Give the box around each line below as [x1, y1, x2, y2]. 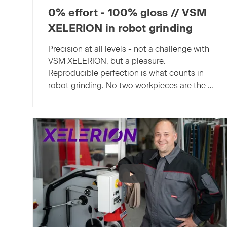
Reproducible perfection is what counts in [48, 68, 204, 79]
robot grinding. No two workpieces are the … [48, 81, 213, 91]
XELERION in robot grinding [48, 21, 193, 34]
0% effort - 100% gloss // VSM [48, 6, 207, 19]
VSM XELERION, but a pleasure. [48, 56, 166, 66]
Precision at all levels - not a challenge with [48, 44, 209, 54]
